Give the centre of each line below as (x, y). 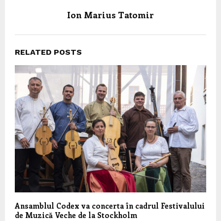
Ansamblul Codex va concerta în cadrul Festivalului (110, 206)
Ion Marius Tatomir (110, 15)
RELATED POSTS (48, 52)
